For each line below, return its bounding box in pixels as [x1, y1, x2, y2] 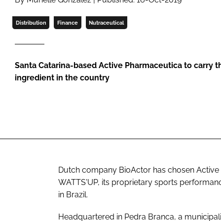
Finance [57, 20, 78, 26]
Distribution [15, 20, 46, 26]
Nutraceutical [89, 20, 124, 26]
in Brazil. [58, 189, 88, 199]
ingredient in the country [15, 73, 110, 83]
